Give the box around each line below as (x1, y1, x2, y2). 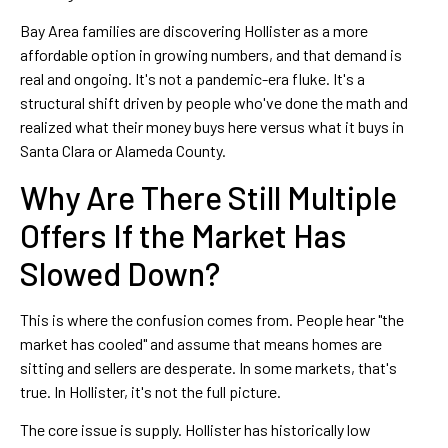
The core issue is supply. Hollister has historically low (20, 420, 371, 440)
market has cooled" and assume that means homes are (20, 333, 382, 353)
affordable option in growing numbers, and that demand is (20, 45, 402, 65)
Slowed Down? (20, 253, 220, 292)
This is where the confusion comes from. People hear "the (20, 309, 404, 329)
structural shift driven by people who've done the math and (20, 93, 408, 113)
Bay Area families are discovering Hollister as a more (20, 21, 368, 41)
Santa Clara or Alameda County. (20, 141, 226, 161)
